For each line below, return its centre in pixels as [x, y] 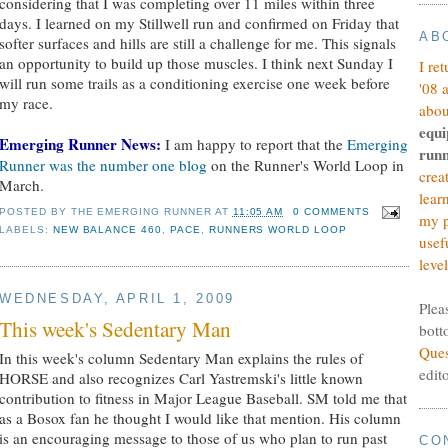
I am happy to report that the [254, 143]
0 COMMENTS [331, 212]
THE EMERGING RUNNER [141, 212]
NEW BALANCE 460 [107, 230]
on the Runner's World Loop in [305, 164]
